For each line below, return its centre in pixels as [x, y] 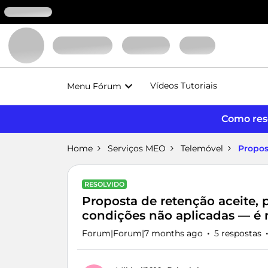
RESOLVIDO [104, 184]
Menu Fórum [94, 86]
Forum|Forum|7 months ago [142, 233]
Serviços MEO [137, 148]
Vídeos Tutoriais [184, 86]
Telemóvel [202, 148]
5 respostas [238, 233]
